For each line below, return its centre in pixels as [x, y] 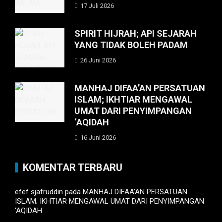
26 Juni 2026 [98, 60]
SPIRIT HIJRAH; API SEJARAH [136, 34]
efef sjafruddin [39, 192]
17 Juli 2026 [97, 6]
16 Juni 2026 [98, 138]
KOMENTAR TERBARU [73, 168]
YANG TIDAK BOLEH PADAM [131, 45]
